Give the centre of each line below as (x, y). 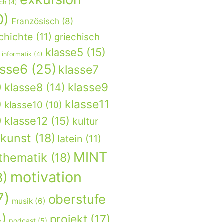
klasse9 (88, 87)
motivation (46, 177)
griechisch (77, 37)
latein (70, 139)
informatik (17, 54)
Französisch (35, 21)
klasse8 (24, 87)
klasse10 (24, 105)
